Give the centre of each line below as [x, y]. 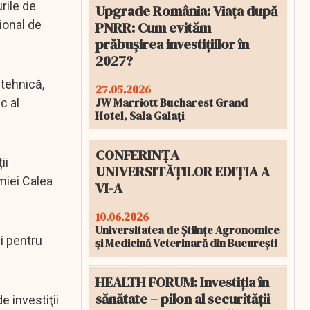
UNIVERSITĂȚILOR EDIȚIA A [183, 172]
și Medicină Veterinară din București [186, 243]
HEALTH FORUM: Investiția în [182, 282]
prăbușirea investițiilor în [172, 44]
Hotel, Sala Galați [140, 116]
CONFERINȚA [137, 155]
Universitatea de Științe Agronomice [188, 230]
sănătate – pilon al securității [183, 299]
